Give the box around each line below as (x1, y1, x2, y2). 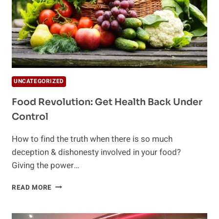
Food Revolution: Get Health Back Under (12, 96, 202, 108)
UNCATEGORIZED (14, 77, 64, 86)
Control (12, 110, 48, 123)
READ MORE (12, 182, 52, 193)
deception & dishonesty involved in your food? (12, 146, 181, 158)
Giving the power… (12, 159, 79, 172)
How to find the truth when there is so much (12, 132, 173, 145)
